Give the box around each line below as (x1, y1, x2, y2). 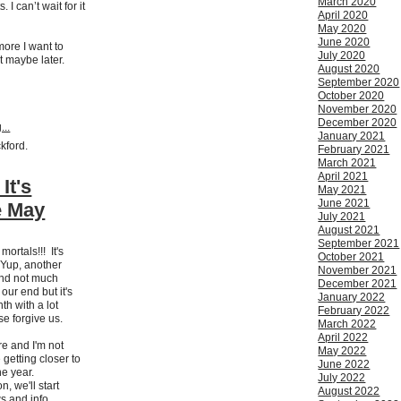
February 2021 (318, 143, 390, 157)
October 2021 (318, 251, 385, 264)
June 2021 (318, 197, 371, 210)
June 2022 (318, 358, 371, 371)
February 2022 (318, 304, 390, 318)
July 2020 (318, 49, 366, 63)
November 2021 (318, 264, 397, 277)
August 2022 (318, 385, 380, 398)
